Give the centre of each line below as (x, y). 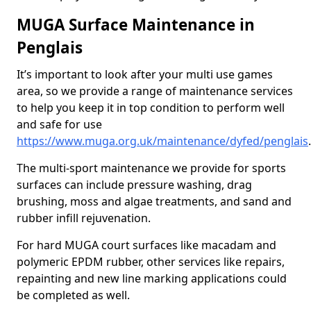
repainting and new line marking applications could (152, 278)
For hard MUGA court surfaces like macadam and (146, 245)
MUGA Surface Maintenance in (136, 25)
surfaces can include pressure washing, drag (134, 185)
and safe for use (59, 124)
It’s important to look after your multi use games (145, 74)
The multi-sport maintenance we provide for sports (151, 168)
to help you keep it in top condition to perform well (151, 108)
